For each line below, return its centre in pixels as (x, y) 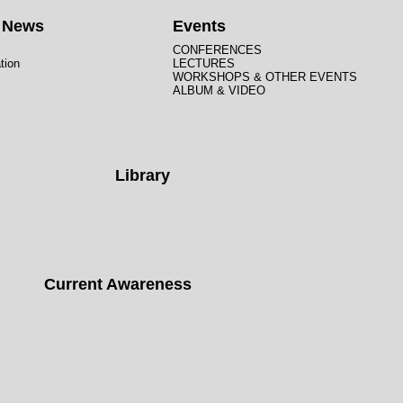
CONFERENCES (217, 50)
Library (142, 175)
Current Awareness (118, 284)
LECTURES (204, 63)
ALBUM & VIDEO (219, 90)
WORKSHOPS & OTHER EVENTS (265, 77)
